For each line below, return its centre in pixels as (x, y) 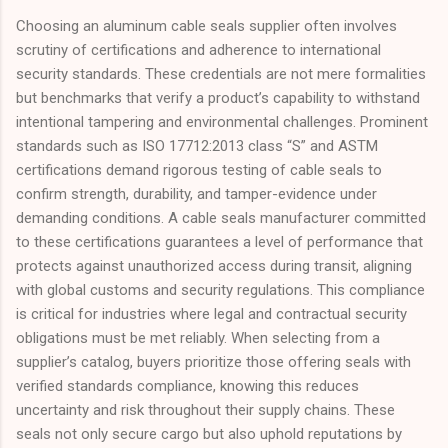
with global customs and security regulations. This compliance (220, 289)
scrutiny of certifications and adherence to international (198, 49)
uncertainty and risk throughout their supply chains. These (205, 409)
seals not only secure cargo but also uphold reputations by (209, 433)
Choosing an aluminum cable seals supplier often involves (206, 25)
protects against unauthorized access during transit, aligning (214, 265)
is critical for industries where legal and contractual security (211, 313)
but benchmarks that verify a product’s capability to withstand (218, 97)
